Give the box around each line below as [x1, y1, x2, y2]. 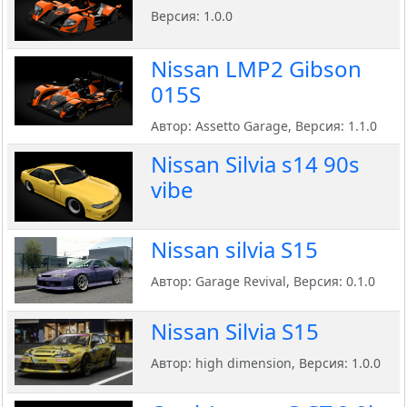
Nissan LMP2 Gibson [151, 54, 362, 84]
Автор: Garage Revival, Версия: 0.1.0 [151, 273, 375, 291]
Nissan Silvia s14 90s [151, 149, 360, 180]
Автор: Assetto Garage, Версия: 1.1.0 [151, 117, 377, 135]
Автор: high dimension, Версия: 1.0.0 [151, 354, 381, 372]
